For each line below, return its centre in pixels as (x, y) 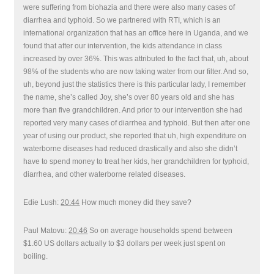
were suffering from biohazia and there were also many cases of (129, 7)
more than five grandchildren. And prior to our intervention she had (133, 110)
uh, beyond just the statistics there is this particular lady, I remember (135, 84)
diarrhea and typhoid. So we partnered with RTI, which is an (122, 20)
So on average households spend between (160, 231)
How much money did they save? (136, 202)
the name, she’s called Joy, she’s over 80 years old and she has (129, 97)
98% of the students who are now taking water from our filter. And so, (136, 72)
